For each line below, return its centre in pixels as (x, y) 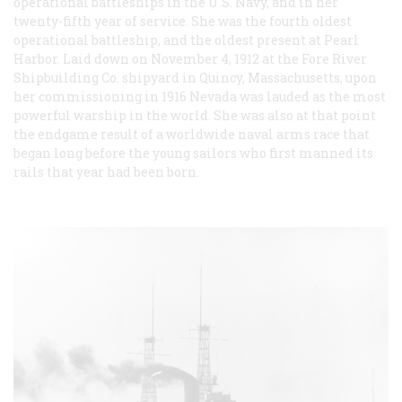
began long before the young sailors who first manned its (193, 153)
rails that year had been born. (106, 172)
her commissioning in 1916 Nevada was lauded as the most (200, 97)
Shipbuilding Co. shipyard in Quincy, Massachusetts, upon (195, 78)
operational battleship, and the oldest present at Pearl (186, 40)
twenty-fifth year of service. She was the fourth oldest (183, 22)
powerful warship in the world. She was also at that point (195, 116)
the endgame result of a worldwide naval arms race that (192, 135)
